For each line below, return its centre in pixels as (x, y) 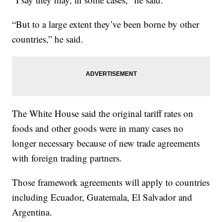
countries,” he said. (48, 39)
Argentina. (32, 212)
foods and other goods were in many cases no (98, 128)
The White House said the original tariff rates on (103, 113)
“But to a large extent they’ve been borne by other (106, 24)
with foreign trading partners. (67, 158)
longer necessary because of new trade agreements (106, 143)
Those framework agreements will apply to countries (111, 182)
